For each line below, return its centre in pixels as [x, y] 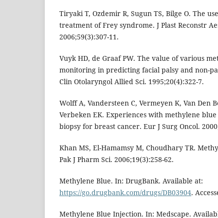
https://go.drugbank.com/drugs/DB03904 [125, 193]
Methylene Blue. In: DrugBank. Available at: [131, 181]
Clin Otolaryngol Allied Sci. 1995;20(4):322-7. [132, 82]
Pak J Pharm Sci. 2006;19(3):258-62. [117, 160]
